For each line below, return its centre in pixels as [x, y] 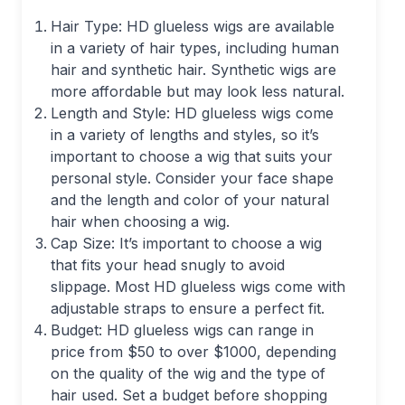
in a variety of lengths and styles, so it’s [185, 135]
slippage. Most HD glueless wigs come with [198, 287]
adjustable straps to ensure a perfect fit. [188, 308]
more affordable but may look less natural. [198, 91]
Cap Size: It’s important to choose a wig [186, 243]
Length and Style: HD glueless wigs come [192, 113]
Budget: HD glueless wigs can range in [182, 330]
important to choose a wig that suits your [192, 156]
